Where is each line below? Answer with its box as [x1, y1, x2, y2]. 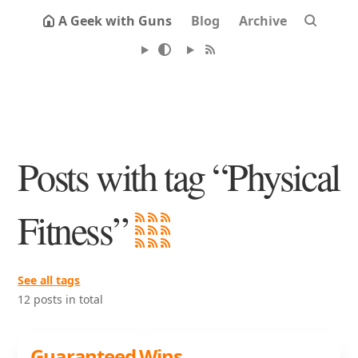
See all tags [18, 272, 81, 288]
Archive [239, 12, 287, 30]
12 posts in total [18, 292, 104, 307]
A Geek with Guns [58, 12, 172, 30]
